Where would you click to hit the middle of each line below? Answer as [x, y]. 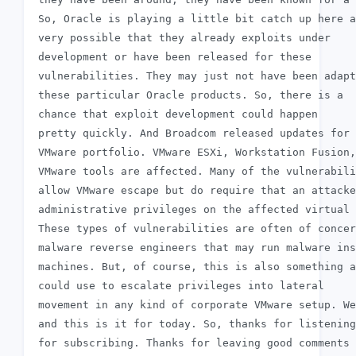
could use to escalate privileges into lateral [178, 286]
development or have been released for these [172, 57]
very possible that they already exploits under [181, 38]
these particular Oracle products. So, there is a [188, 95]
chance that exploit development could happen [175, 114]
